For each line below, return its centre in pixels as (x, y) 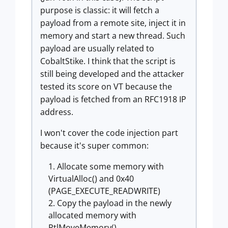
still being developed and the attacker (112, 74)
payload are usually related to (97, 48)
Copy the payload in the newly (114, 203)
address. (57, 112)
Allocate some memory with (110, 166)
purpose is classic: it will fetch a (100, 10)
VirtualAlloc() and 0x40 (91, 179)
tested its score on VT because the (106, 87)
